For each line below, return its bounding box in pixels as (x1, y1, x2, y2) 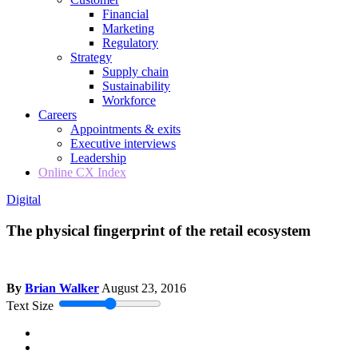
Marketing (102, 22, 154, 35)
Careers (38, 108, 77, 121)
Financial (102, 7, 149, 21)
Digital (6, 193, 41, 206)
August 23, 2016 (101, 281, 186, 296)
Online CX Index (38, 165, 126, 179)
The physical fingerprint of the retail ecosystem (6, 221, 311, 239)
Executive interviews (70, 137, 176, 150)
